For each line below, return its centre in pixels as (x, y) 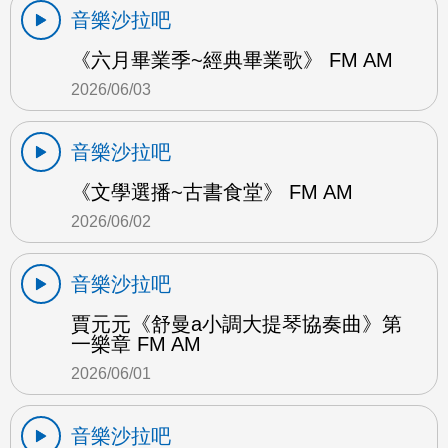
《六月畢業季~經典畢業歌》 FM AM (232, 59)
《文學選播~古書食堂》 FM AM (212, 191)
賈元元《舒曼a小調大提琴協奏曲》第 (236, 323)
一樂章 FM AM (136, 343)
